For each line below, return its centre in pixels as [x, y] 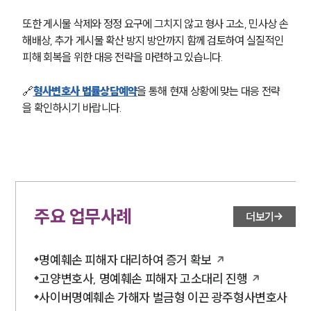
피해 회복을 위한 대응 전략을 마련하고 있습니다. [123, 57]
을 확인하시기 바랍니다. [72, 108]
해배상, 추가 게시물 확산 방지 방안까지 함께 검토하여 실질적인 [154, 41]
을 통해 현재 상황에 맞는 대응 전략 [209, 91]
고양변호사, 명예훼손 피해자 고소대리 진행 [143, 279]
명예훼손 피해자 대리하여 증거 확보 [125, 260]
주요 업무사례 [83, 217]
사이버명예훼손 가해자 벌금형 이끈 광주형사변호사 [163, 298]
